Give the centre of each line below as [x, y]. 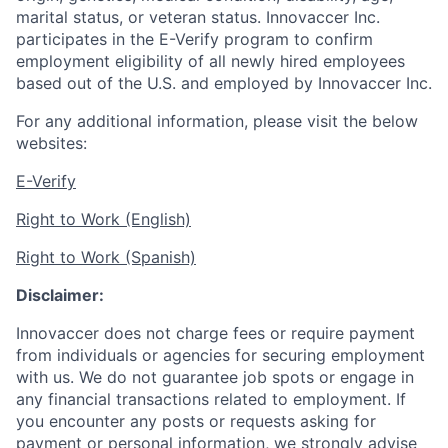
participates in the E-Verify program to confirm [194, 39]
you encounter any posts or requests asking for [196, 421]
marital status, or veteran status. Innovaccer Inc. [198, 17]
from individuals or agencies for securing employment [220, 355]
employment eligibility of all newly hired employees [210, 61]
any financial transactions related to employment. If [211, 399]
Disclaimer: [60, 295]
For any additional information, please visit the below [217, 121]
